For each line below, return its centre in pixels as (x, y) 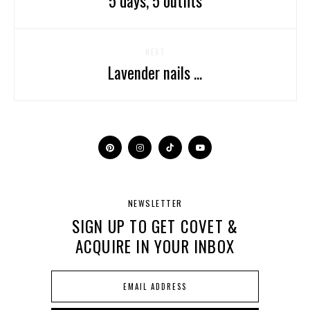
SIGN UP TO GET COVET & (155, 227)
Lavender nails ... (155, 73)
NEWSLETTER (155, 203)
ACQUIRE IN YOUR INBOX (155, 247)
